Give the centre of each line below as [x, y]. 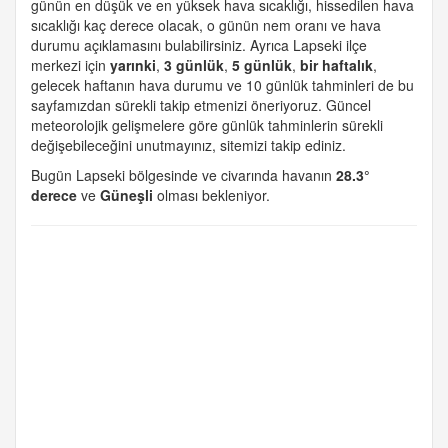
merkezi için [70, 65]
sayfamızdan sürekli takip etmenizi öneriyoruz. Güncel [201, 105]
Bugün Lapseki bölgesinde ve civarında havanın [183, 175]
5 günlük [262, 65]
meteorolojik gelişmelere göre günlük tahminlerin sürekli [207, 125]
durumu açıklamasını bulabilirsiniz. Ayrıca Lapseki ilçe [199, 45]
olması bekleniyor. [211, 195]
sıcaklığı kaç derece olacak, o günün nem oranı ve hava [206, 25]
